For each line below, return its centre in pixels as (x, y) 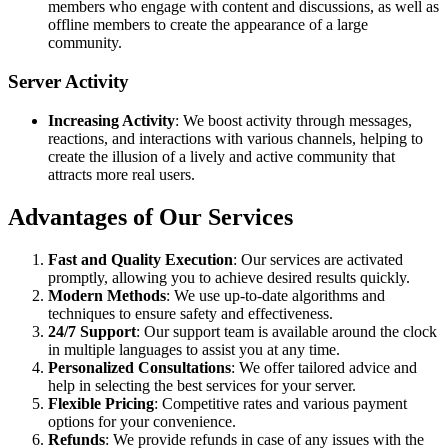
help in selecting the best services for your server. (202, 385)
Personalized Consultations (139, 367)
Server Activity (68, 81)
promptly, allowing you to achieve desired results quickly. (229, 277)
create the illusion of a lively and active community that (221, 156)
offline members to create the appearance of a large (208, 25)
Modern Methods (107, 295)
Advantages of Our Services (150, 216)
